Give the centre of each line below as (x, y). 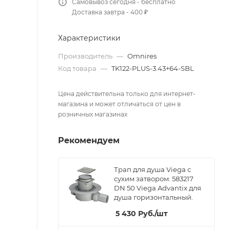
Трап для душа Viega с (152, 169)
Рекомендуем (89, 140)
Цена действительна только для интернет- (127, 94)
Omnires (142, 56)
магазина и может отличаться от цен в (119, 104)
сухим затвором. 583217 (154, 179)
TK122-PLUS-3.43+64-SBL (153, 68)
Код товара (78, 68)
